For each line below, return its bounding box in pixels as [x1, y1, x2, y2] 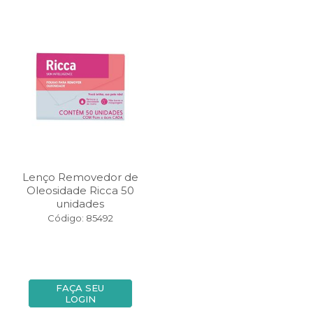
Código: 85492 [47, 212, 113, 224]
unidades [56, 197, 104, 210]
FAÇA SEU [56, 282, 104, 293]
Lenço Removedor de [22, 170, 138, 184]
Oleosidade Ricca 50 [26, 184, 134, 197]
